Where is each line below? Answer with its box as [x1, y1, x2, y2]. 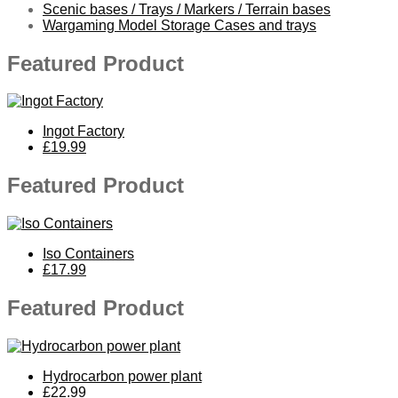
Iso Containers [43, 246, 134, 262]
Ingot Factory [43, 123, 124, 139]
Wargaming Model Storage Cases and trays [43, 17, 316, 33]
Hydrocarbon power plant [43, 369, 202, 385]
